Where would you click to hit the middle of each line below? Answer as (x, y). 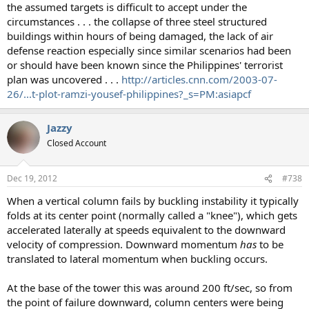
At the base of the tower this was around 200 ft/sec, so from (150, 288)
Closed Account (77, 143)
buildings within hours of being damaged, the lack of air (140, 36)
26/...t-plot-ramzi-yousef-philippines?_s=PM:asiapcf (129, 93)
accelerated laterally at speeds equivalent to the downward (146, 230)
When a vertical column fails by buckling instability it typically (153, 201)
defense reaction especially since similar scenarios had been (149, 50)
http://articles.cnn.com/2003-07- (199, 79)
